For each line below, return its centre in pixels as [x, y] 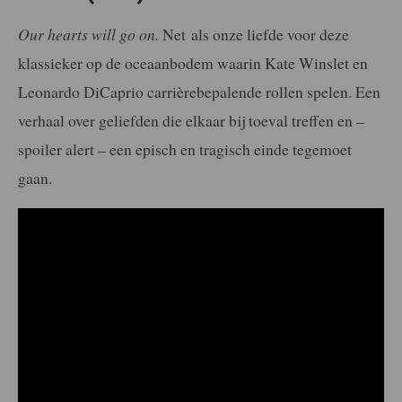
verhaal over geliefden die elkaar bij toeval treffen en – [191, 121]
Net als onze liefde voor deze [256, 35]
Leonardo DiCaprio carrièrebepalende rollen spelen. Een [199, 92]
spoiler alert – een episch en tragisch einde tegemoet [185, 149]
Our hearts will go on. [90, 35]
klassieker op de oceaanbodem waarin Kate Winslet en [193, 63]
